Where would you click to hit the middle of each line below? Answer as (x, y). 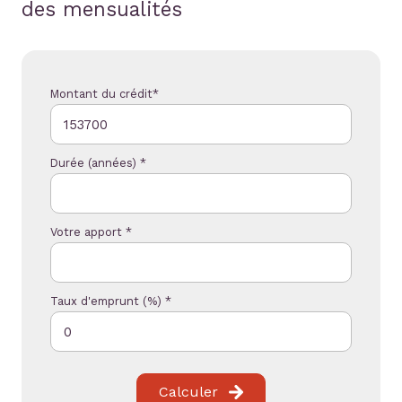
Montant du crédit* (105, 94)
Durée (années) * (98, 163)
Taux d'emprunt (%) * (111, 301)
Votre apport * (91, 232)
